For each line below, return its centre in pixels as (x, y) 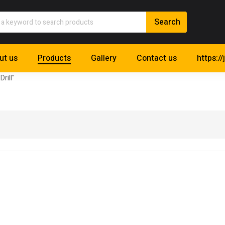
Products (54, 59)
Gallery (104, 59)
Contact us (157, 59)
